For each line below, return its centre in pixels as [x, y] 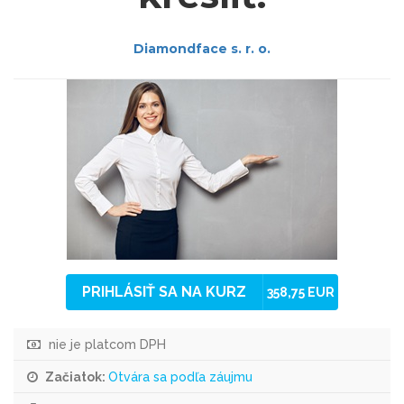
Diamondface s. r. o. [202, 49]
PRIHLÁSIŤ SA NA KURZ [164, 292]
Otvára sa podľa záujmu [180, 377]
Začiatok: [75, 377]
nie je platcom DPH [106, 344]
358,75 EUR [301, 292]
